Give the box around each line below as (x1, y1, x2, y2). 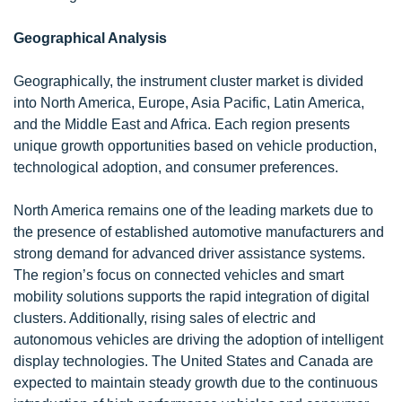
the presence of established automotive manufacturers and (13, 223, 384, 240)
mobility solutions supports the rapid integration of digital (13, 288, 370, 304)
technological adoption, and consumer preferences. (13, 159, 338, 175)
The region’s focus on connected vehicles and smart (13, 267, 344, 283)
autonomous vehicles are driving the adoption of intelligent (13, 331, 383, 347)
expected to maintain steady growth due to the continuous (13, 374, 378, 390)
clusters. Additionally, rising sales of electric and (13, 310, 316, 326)
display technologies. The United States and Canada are (13, 353, 373, 369)
